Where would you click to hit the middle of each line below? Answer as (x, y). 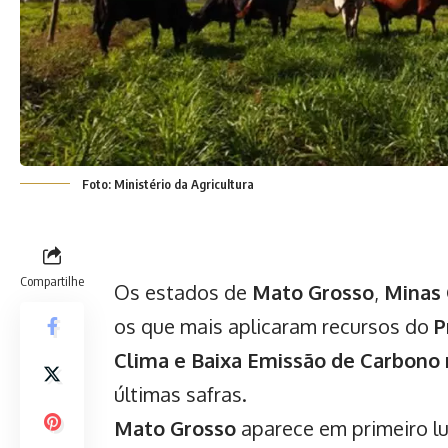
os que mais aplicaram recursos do (274, 325)
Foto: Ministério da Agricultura (168, 183)
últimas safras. (180, 393)
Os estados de (183, 291)
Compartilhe (52, 280)
